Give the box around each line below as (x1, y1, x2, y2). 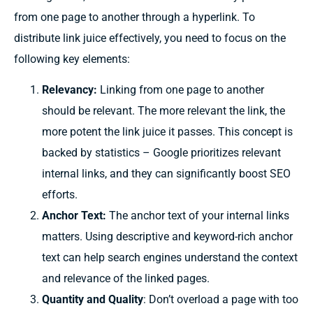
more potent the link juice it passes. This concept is (42, 124, 293, 138)
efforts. (42, 187, 78, 201)
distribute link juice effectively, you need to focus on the (14, 31, 286, 45)
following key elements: (14, 52, 130, 66)
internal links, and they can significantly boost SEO (42, 166, 291, 180)
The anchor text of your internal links (106, 208, 289, 222)
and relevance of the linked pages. (42, 271, 210, 285)
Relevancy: (42, 82, 97, 96)
